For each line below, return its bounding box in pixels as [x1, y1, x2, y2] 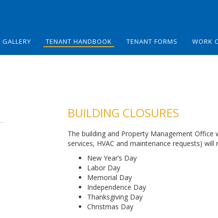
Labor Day [87, 163, 120, 172]
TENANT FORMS [127, 37, 178, 46]
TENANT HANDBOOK [46, 37, 112, 46]
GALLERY [2, 37, 31, 46]
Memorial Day [87, 173, 132, 182]
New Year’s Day [87, 153, 137, 163]
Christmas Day [87, 202, 133, 211]
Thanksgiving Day [87, 192, 143, 201]
